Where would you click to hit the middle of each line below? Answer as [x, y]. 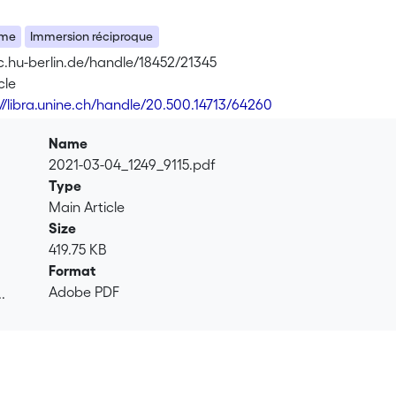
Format [72, 271]
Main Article [87, 207]
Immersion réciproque [92, 36]
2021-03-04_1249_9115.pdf [133, 165]
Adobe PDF [84, 292]
